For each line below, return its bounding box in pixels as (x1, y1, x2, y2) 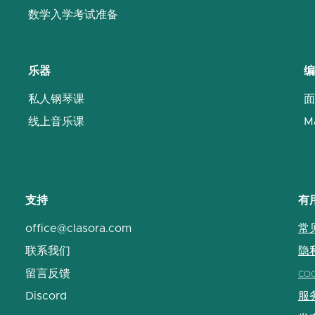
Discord (25, 290, 67, 302)
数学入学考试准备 (28, 9, 118, 20)
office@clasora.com (25, 223, 131, 234)
